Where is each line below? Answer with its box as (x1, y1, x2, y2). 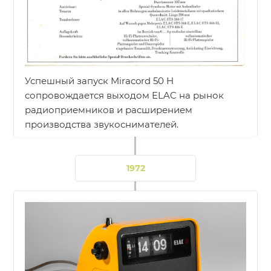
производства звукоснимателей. (25, 119, 179, 131)
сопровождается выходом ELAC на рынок (25, 90, 224, 102)
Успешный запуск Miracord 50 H (25, 75, 174, 87)
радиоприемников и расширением (25, 104, 193, 116)
